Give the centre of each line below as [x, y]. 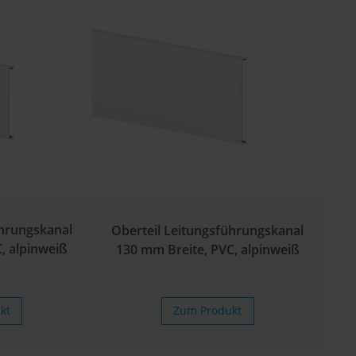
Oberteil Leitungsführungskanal [208, 231]
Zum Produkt [208, 311]
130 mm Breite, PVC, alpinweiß [207, 250]
